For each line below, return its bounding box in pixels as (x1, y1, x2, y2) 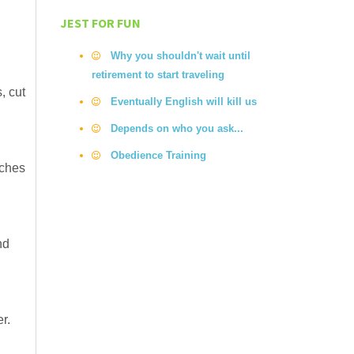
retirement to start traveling (92, 69, 224, 81)
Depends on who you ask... (111, 122, 243, 134)
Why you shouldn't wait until (111, 50, 250, 62)
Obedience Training (111, 149, 206, 161)
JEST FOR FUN (60, 15, 141, 31)
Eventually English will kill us (111, 96, 257, 107)
